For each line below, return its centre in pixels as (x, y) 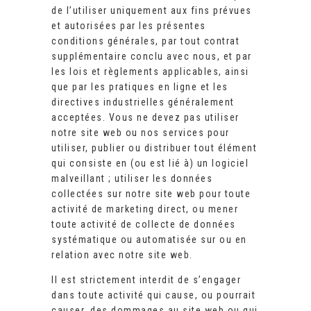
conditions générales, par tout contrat (145, 41)
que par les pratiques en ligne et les (140, 87)
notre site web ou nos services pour (141, 133)
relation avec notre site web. (122, 255)
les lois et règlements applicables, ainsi (150, 72)
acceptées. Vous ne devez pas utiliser (145, 118)
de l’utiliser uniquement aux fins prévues (152, 11)
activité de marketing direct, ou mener (145, 209)
